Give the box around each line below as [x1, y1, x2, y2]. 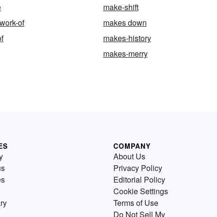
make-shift [103, 1, 139, 13]
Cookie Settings [113, 186, 168, 197]
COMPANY [113, 141, 151, 151]
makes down [103, 17, 147, 29]
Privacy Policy [113, 162, 162, 174]
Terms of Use [113, 197, 158, 209]
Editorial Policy [113, 174, 165, 186]
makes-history [103, 32, 151, 44]
